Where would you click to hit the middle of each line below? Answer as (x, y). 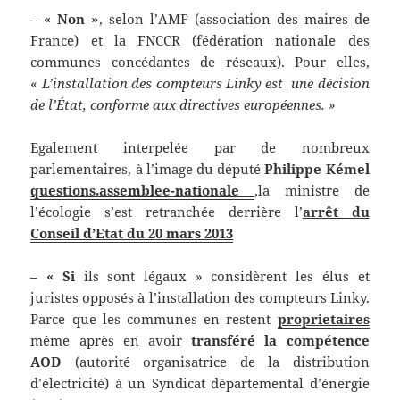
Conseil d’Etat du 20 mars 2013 (132, 233)
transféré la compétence (276, 341)
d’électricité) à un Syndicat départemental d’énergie (200, 383)
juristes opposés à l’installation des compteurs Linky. (200, 298)
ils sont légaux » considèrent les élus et (222, 276)
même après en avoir (106, 341)
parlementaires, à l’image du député (146, 169)
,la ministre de (312, 191)
